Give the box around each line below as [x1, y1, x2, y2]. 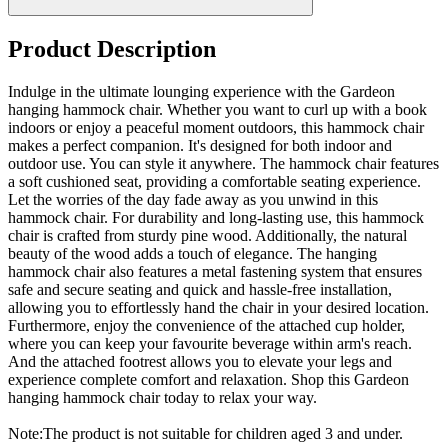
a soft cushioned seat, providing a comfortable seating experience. [8, 173, 421, 191]
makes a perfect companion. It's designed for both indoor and [8, 137, 392, 155]
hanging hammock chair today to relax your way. [8, 389, 317, 407]
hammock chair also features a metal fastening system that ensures [8, 263, 422, 281]
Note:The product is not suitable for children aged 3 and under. [8, 425, 403, 443]
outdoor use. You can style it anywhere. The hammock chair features [8, 155, 439, 173]
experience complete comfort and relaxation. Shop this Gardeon [8, 371, 409, 389]
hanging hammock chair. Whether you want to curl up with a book [8, 101, 427, 119]
